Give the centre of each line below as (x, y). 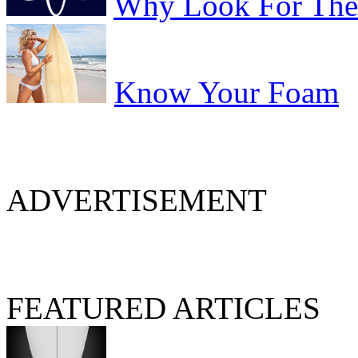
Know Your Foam (227, 93)
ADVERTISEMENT (137, 201)
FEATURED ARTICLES (163, 308)
